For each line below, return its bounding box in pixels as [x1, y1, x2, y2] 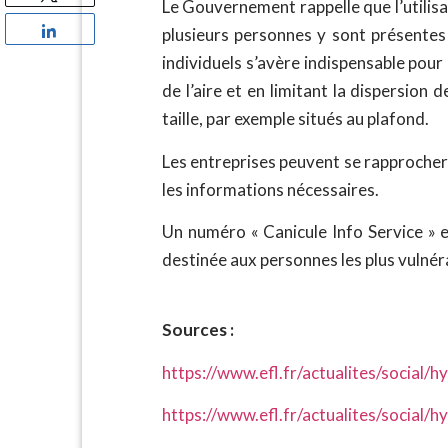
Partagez [63, 22, 115, 38]
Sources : [162, 319, 234, 341]
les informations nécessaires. [162, 178, 379, 200]
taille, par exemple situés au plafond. [162, 108, 429, 130]
